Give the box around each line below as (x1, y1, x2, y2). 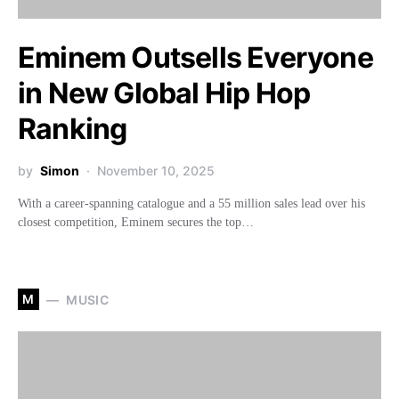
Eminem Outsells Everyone (18, 40, 373, 75)
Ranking (18, 111, 127, 146)
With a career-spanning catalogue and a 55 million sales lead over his (18, 197, 365, 210)
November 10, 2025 (97, 163, 215, 178)
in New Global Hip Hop (18, 76, 311, 110)
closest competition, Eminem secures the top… (18, 216, 254, 229)
